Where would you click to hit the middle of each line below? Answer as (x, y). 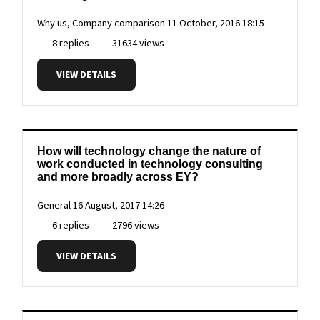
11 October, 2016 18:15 (216, 23)
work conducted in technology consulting (150, 164)
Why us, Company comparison (101, 23)
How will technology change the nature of (149, 151)
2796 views (135, 225)
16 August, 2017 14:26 (119, 205)
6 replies (70, 225)
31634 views (137, 43)
